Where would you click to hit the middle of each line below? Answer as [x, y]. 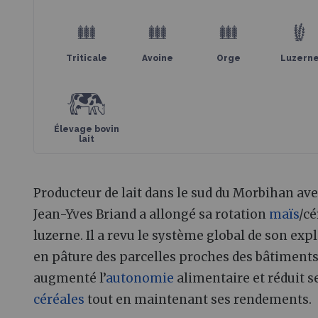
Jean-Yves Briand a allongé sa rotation [151, 215]
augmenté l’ [70, 279]
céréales [59, 300]
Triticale [87, 59]
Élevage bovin [87, 130]
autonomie [140, 279]
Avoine [158, 59]
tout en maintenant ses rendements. [198, 300]
